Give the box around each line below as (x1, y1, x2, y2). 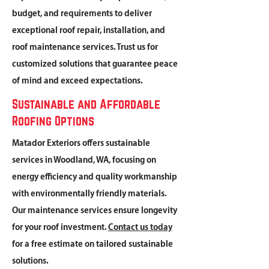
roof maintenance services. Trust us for (12, 43, 158, 52)
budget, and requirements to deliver (12, 9, 152, 19)
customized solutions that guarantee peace (12, 59, 178, 69)
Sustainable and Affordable (12, 97, 160, 111)
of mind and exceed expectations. (12, 76, 143, 86)
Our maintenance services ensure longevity (12, 206, 177, 216)
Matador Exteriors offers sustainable (12, 139, 150, 148)
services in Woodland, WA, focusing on (12, 156, 156, 165)
